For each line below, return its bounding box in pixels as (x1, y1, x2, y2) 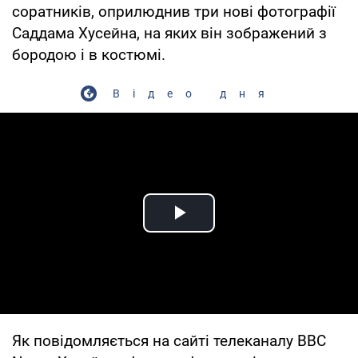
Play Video (179, 217, 294, 245)
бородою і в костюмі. (12, 45, 165, 64)
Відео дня (113, 86, 277, 100)
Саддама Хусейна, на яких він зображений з (12, 23, 327, 42)
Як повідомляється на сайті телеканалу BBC (12, 331, 326, 350)
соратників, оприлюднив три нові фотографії (12, 2, 336, 21)
